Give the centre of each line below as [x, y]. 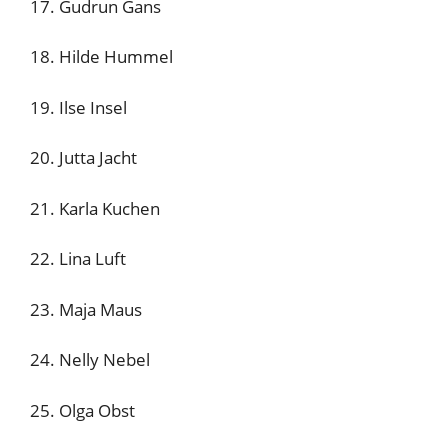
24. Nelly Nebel [90, 359]
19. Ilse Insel [78, 107]
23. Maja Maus [86, 309]
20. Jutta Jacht [83, 157]
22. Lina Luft [78, 258]
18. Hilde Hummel [101, 56]
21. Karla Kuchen [95, 208]
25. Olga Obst [82, 410]
